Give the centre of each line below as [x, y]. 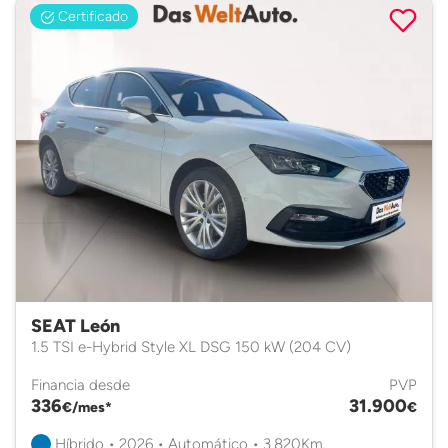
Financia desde [80, 384]
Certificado [91, 16]
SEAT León [75, 326]
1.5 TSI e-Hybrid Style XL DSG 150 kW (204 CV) [191, 346]
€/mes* [87, 407]
